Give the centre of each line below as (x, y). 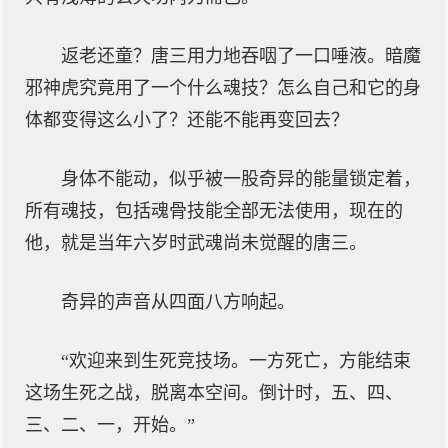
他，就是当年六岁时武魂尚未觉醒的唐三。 (196, 243)
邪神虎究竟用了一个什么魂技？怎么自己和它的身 (223, 88)
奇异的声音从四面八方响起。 (178, 302)
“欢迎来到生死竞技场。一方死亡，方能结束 (236, 361)
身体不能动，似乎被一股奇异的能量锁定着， (241, 179)
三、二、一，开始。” (110, 425)
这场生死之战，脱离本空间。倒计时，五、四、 (214, 393)
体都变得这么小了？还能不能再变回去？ (187, 120)
